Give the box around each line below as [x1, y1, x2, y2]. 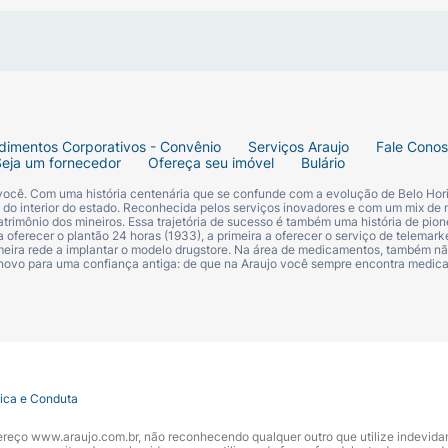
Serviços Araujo [248, 138, 349, 156]
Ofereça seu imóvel [148, 154, 274, 172]
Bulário [301, 154, 345, 172]
